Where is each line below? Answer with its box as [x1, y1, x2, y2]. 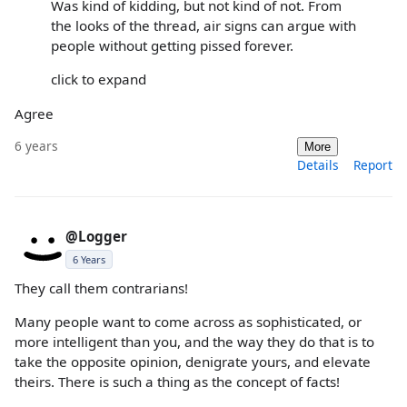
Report [353, 155, 392, 174]
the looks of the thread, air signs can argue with [51, 16, 356, 35]
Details [297, 155, 339, 174]
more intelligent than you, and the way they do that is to [15, 332, 374, 351]
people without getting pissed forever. [51, 36, 293, 55]
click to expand [51, 70, 146, 89]
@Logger [65, 226, 127, 245]
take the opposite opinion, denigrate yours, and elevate [15, 352, 371, 371]
